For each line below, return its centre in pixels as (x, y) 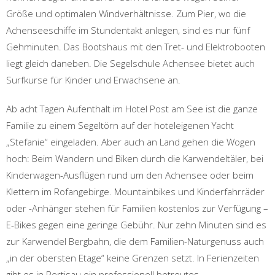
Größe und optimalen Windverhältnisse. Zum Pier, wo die (126, 13)
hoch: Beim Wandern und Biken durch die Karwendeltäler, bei (135, 158)
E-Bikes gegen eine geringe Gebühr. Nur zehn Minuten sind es (136, 224)
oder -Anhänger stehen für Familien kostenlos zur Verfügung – (137, 208)
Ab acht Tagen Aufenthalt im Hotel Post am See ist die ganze (132, 108)
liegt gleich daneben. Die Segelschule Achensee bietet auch (130, 63)
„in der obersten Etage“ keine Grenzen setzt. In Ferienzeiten (133, 258)
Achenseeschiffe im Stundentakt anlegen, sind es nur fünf (128, 30)
